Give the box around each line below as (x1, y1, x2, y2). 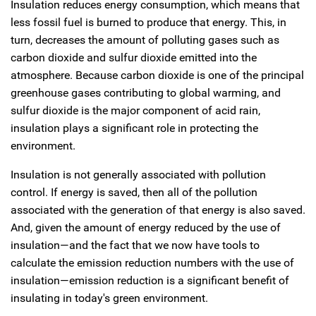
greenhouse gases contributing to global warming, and (11, 86, 281, 99)
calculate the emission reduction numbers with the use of (11, 256, 294, 269)
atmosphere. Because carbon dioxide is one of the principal (11, 68, 304, 82)
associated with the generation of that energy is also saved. (11, 203, 305, 217)
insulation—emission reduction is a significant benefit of (11, 274, 289, 287)
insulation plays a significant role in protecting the (11, 121, 258, 135)
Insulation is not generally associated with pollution (11, 168, 266, 181)
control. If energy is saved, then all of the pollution (11, 186, 257, 199)
